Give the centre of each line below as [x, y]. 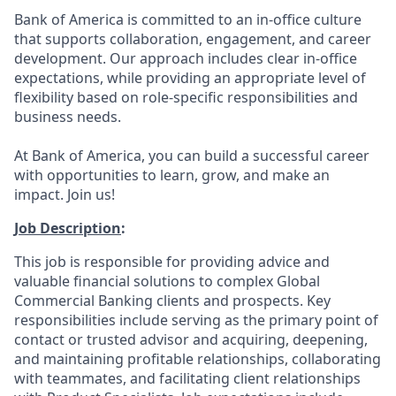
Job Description [68, 228]
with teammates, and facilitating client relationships [187, 378]
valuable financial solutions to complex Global [167, 281]
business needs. [68, 117]
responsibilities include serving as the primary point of [196, 320]
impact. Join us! [65, 194]
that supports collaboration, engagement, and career [193, 39]
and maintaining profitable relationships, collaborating [198, 359]
